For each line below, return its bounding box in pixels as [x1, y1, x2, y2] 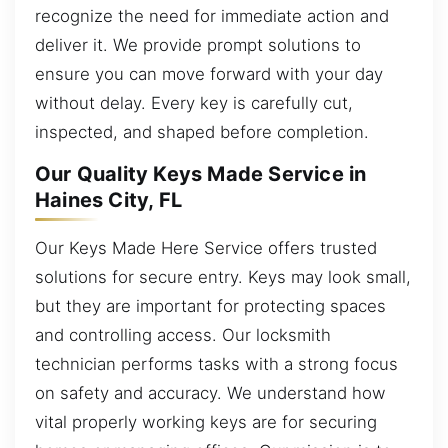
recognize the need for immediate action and [35, 5, 389, 26]
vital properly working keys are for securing [35, 411, 377, 432]
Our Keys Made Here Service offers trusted [35, 237, 377, 258]
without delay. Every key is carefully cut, [35, 92, 353, 113]
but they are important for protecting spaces [35, 295, 386, 316]
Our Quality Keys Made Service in [35, 162, 367, 187]
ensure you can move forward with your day [35, 63, 383, 84]
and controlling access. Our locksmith [35, 324, 331, 345]
